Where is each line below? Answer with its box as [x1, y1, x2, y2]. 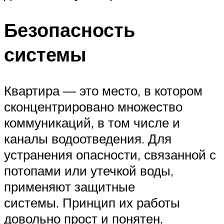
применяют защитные [4, 178, 135, 194]
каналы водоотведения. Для [4, 130, 171, 146]
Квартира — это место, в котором [4, 82, 202, 98]
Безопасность [4, 17, 135, 42]
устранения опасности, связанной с [4, 146, 216, 162]
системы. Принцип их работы [4, 194, 180, 210]
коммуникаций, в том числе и [4, 114, 180, 130]
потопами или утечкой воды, [4, 162, 173, 178]
